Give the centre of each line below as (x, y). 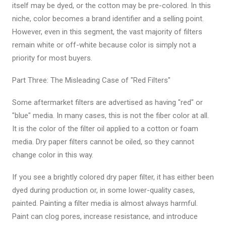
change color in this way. (53, 155)
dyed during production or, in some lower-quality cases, (103, 190)
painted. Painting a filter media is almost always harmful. (105, 203)
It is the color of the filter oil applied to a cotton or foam (105, 129)
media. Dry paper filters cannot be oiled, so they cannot (103, 142)
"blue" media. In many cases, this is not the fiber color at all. (110, 116)
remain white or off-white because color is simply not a (104, 45)
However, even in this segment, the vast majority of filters (107, 32)
